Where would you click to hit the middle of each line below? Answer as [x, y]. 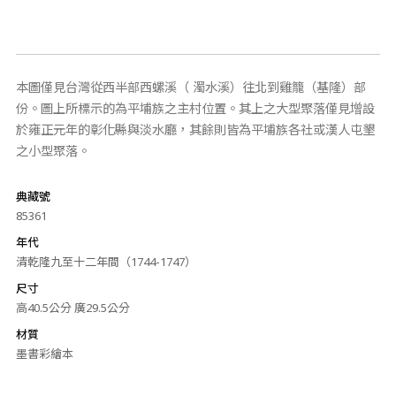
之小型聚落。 [53, 151]
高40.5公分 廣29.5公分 [72, 308]
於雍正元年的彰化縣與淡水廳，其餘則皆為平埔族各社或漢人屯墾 [195, 129]
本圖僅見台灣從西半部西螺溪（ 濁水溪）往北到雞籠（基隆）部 [190, 87]
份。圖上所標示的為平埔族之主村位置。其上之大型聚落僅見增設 [195, 108]
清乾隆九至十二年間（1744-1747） [106, 262]
